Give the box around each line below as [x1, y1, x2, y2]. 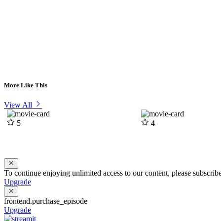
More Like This [4, 81, 47, 89]
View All [4, 101, 32, 110]
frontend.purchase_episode [4, 197, 87, 206]
